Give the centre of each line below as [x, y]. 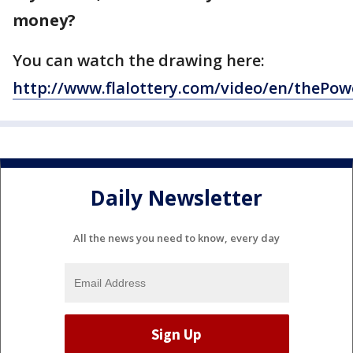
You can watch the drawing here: [139, 61]
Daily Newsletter [176, 197]
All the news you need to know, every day [176, 238]
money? [44, 20]
